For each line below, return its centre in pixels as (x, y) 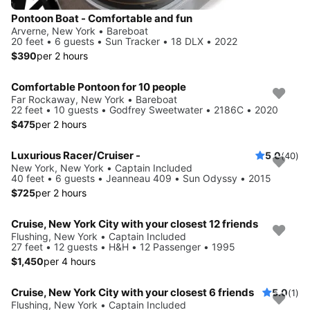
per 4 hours (70, 261)
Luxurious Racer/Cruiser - (76, 155)
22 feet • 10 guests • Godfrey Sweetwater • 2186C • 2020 (145, 109)
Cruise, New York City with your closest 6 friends (133, 292)
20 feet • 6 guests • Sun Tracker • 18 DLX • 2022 (124, 41)
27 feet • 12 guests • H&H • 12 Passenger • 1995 (123, 246)
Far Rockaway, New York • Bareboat (94, 99)
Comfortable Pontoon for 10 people (99, 86)
